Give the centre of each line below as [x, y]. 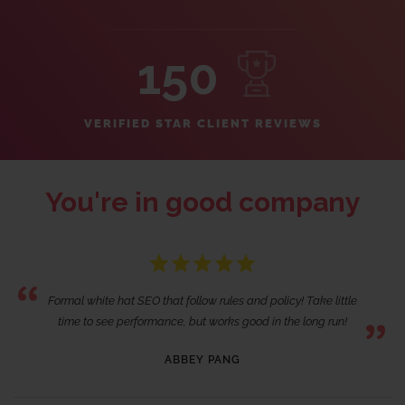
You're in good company [202, 202]
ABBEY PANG [202, 360]
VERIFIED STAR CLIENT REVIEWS [202, 123]
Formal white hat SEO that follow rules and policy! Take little [202, 301]
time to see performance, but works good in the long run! [202, 322]
